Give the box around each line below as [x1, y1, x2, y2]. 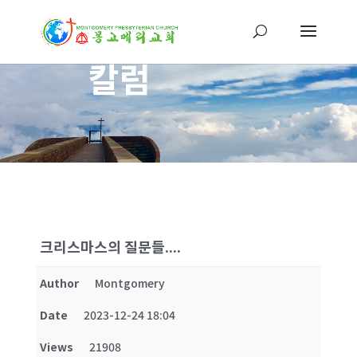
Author [39, 275, 79, 292]
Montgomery [94, 275, 165, 292]
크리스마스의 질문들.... [39, 236, 181, 257]
